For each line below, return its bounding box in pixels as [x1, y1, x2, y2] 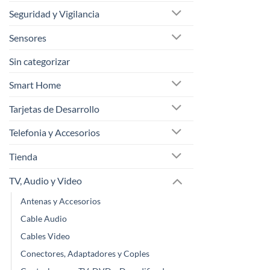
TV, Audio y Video [9, 175, 82, 187]
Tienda [9, 151, 37, 163]
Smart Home [9, 78, 61, 90]
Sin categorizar [9, 55, 70, 67]
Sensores [9, 32, 46, 44]
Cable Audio [20, 213, 67, 224]
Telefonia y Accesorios [9, 127, 100, 139]
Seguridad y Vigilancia [9, 8, 99, 20]
